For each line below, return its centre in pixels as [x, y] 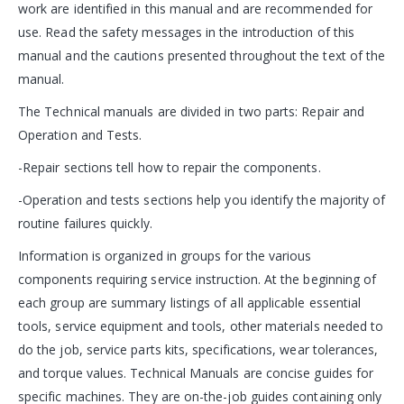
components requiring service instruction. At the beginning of [197, 279]
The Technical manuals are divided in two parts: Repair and [192, 111]
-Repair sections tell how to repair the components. [170, 167]
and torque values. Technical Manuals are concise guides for [196, 372]
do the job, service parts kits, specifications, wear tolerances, [198, 349]
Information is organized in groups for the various [165, 255]
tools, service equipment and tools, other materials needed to [201, 326]
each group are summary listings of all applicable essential [190, 302]
